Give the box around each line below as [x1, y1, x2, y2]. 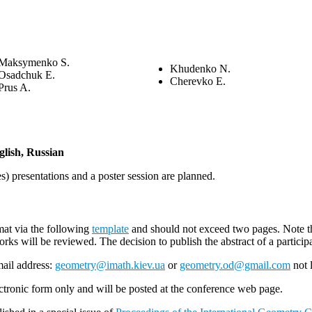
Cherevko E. [170, 75, 226, 87]
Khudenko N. [170, 63, 231, 75]
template [92, 223, 129, 235]
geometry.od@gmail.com [180, 259, 290, 272]
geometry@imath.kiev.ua [55, 259, 165, 272]
